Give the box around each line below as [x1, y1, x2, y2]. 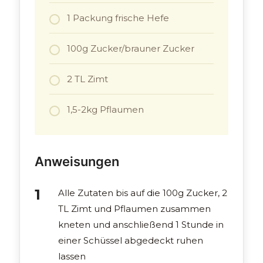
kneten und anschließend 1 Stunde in [58, 219, 224, 231]
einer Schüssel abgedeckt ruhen [58, 235, 204, 247]
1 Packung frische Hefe [67, 12, 170, 24]
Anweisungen [35, 154, 120, 170]
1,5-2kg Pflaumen [67, 104, 144, 116]
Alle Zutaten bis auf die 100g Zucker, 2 [58, 187, 228, 199]
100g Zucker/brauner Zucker [67, 43, 195, 55]
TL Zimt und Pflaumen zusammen [58, 203, 211, 215]
